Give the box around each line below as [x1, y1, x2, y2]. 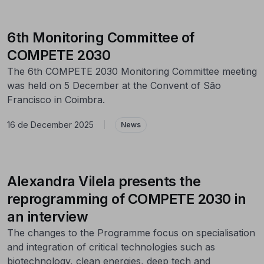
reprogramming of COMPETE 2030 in [7, 190, 246, 207]
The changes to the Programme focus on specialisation [7, 226, 255, 239]
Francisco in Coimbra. [7, 93, 105, 105]
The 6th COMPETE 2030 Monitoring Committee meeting [7, 65, 257, 77]
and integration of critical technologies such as [7, 240, 215, 253]
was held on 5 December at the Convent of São [7, 79, 221, 91]
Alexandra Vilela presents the [7, 172, 201, 190]
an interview [7, 207, 88, 225]
